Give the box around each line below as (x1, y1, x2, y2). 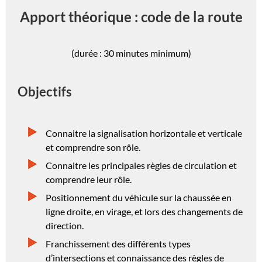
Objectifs (18, 83, 72, 99)
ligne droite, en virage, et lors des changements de (46, 206, 243, 218)
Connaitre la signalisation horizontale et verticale (46, 127, 242, 139)
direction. (46, 220, 84, 232)
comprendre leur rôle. (46, 174, 132, 185)
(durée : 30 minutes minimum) (71, 47, 191, 58)
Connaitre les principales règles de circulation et (46, 160, 237, 171)
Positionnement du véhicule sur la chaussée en (46, 192, 232, 204)
